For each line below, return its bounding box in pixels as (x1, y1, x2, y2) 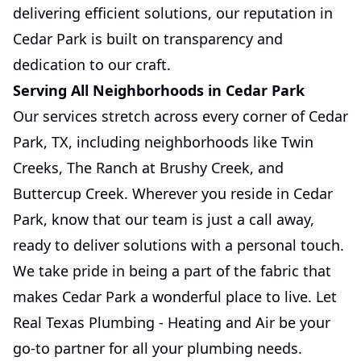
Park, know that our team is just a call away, (13, 210, 314, 229)
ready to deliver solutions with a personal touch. (13, 235, 344, 255)
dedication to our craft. (13, 55, 171, 74)
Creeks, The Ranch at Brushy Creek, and (13, 158, 284, 177)
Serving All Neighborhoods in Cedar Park (13, 81, 305, 100)
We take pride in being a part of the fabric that (13, 261, 331, 280)
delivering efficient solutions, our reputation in (13, 3, 333, 23)
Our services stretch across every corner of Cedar (13, 106, 348, 126)
